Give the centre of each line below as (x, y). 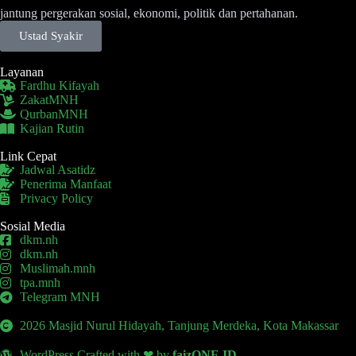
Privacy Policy (56, 198)
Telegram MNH (60, 297)
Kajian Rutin (52, 128)
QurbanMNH (54, 114)
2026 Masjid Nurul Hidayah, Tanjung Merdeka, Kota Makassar (179, 325)
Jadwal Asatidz (58, 170)
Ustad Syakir (51, 36)
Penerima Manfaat (66, 184)
